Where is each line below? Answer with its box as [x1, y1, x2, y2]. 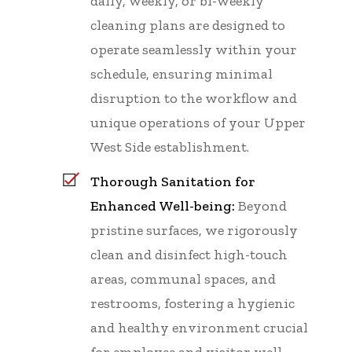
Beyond [235, 196, 287, 214]
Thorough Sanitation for [90, 172, 255, 190]
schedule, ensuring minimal [90, 64, 273, 82]
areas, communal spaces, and [90, 269, 276, 288]
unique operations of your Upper [90, 113, 306, 131]
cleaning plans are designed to [90, 16, 285, 34]
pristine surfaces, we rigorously [90, 221, 298, 239]
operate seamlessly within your [90, 40, 297, 58]
